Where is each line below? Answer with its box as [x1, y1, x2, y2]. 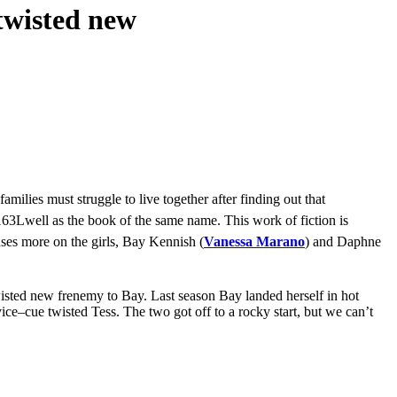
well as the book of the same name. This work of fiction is [25, 213, 348, 229]
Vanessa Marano [204, 234, 305, 250]
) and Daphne [305, 234, 381, 250]
